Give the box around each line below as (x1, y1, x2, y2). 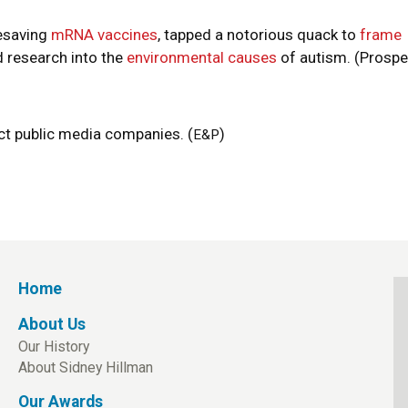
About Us (18, 315, 86, 334)
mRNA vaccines (51, 25, 158, 44)
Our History (18, 338, 89, 356)
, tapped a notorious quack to (158, 25, 360, 44)
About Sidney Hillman (18, 359, 153, 377)
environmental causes (127, 48, 277, 66)
